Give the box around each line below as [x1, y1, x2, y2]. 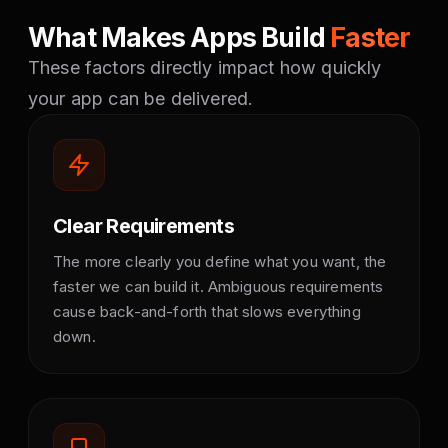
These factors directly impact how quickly [28, 57, 382, 78]
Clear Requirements [53, 214, 235, 238]
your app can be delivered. [28, 88, 254, 109]
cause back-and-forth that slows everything [53, 302, 361, 321]
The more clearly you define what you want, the [53, 252, 387, 271]
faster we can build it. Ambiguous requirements [53, 277, 384, 296]
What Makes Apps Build [28, 21, 331, 53]
